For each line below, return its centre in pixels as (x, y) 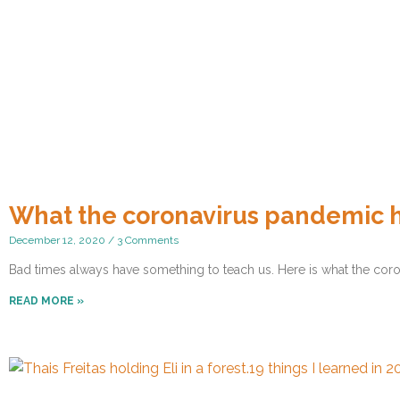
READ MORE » (46, 301)
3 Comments (146, 241)
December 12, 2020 (58, 241)
